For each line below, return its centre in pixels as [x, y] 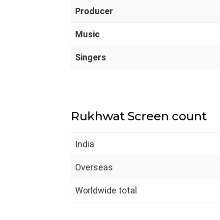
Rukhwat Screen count [139, 116]
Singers [91, 57]
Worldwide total [106, 190]
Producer [94, 11]
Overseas [94, 167]
